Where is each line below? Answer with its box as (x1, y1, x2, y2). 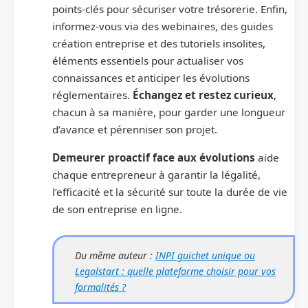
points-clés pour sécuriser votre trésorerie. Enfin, (52, 2, 287, 16)
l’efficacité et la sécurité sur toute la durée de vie (52, 185, 287, 199)
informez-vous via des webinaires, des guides (52, 19, 273, 34)
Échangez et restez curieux (133, 88, 274, 102)
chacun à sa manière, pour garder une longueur (52, 105, 285, 120)
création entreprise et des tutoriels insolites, (52, 36, 265, 51)
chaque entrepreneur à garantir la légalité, (52, 168, 261, 182)
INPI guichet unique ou (155, 249, 255, 263)
